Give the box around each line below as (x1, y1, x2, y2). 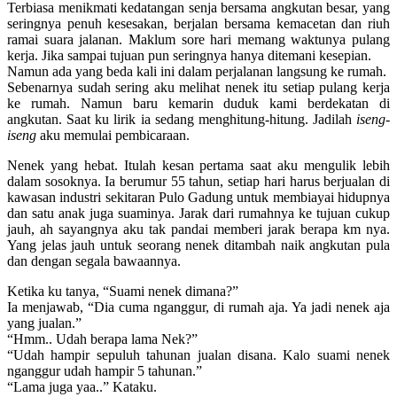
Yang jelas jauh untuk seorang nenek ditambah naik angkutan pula (7, 237, 390, 253)
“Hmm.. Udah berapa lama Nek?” (7, 331, 198, 346)
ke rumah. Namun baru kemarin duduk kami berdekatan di (7, 95, 390, 111)
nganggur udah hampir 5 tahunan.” (7, 362, 202, 378)
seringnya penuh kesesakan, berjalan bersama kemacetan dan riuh (7, 15, 390, 31)
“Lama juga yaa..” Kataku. (7, 378, 157, 394)
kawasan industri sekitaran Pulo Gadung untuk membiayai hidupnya (7, 189, 390, 205)
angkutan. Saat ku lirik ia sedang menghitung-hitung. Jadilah (7, 111, 356, 127)
